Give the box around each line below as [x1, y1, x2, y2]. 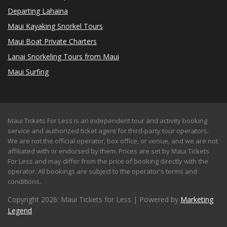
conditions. [8, 177, 41, 186]
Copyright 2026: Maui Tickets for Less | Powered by [8, 195, 180, 205]
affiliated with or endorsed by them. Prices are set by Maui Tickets [8, 146, 209, 156]
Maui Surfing [8, 67, 49, 77]
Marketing [180, 195, 213, 205]
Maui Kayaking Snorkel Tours [8, 21, 103, 31]
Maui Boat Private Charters [8, 36, 97, 47]
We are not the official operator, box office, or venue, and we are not [8, 136, 218, 146]
